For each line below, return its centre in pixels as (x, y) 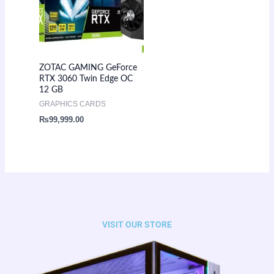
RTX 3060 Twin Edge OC (86, 79)
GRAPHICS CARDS (72, 104)
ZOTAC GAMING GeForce (88, 68)
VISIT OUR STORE (137, 224)
